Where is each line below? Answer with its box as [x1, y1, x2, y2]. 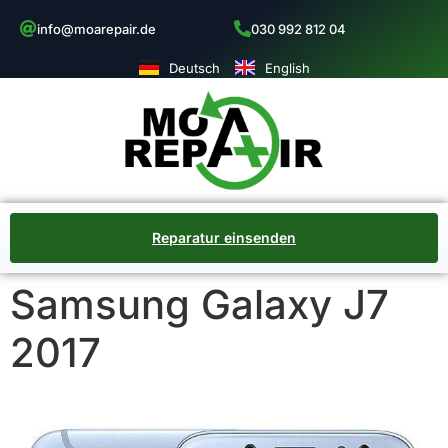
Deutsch [168, 59, 220, 76]
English [264, 59, 310, 76]
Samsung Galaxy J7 [10, 279, 389, 329]
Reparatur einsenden [152, 228, 296, 246]
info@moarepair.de [37, 21, 156, 37]
